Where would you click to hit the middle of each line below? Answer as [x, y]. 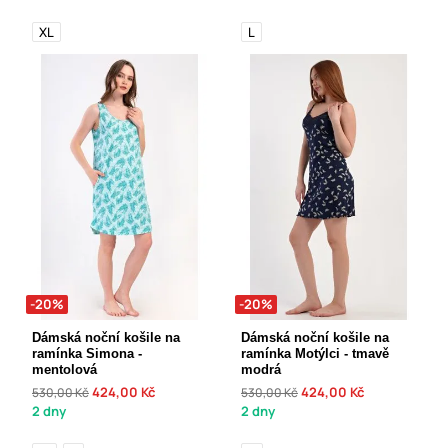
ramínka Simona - [87, 353]
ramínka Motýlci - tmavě [315, 353]
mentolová [64, 369]
